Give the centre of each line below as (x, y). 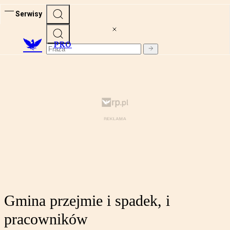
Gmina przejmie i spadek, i (87, 201)
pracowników (46, 219)
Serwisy (29, 14)
